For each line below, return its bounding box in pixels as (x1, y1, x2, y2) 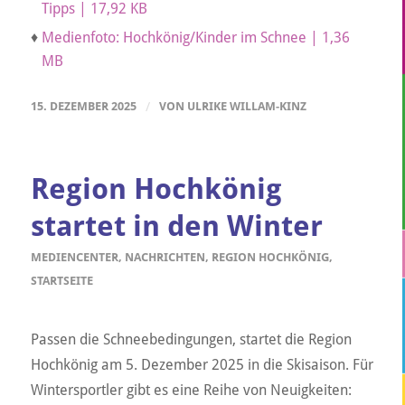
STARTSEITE (30, 273, 93, 287)
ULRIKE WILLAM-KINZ (186, 99, 306, 113)
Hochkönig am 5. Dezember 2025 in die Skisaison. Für (30, 356, 373, 374)
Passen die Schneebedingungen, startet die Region (30, 331, 352, 349)
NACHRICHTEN (124, 250, 205, 264)
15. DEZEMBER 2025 (30, 99, 137, 113)
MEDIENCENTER (30, 250, 118, 264)
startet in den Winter (30, 208, 323, 243)
